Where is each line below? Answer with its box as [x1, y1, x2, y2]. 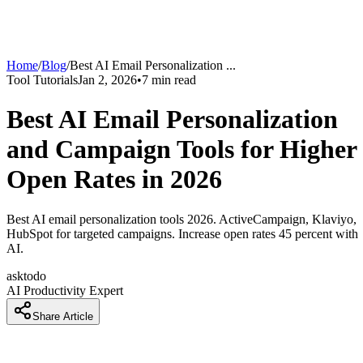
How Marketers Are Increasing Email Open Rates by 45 [10, 340, 332, 357]
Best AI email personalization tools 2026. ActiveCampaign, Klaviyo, [6, 211, 357, 226]
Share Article [32, 310, 93, 322]
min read [148, 73, 196, 87]
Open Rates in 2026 [6, 164, 222, 194]
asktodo [6, 268, 46, 283]
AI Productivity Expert [6, 283, 123, 297]
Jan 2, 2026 [78, 73, 137, 87]
